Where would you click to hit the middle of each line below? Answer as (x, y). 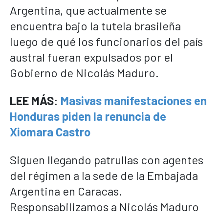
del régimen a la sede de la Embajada (104, 175)
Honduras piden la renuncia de (88, 116)
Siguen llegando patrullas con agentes (107, 159)
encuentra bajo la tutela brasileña (95, 25)
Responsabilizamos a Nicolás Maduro (104, 206)
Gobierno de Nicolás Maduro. (84, 72)
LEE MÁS (32, 100)
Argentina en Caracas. (66, 191)
